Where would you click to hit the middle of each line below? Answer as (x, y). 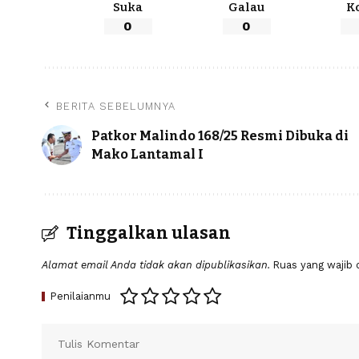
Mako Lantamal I (147, 154)
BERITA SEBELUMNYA (116, 106)
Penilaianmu (81, 296)
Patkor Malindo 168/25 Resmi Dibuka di (220, 135)
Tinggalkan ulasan (149, 233)
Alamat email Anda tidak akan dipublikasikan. (156, 264)
